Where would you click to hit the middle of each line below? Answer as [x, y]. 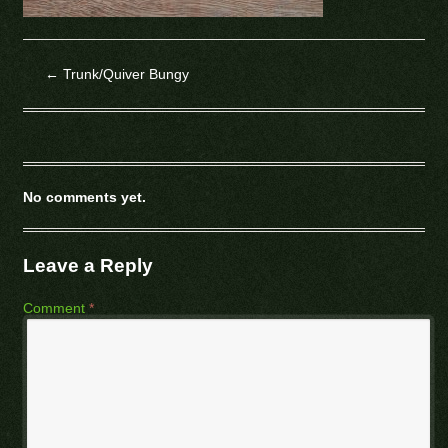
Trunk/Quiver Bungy [124, 73]
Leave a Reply [87, 265]
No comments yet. [84, 197]
